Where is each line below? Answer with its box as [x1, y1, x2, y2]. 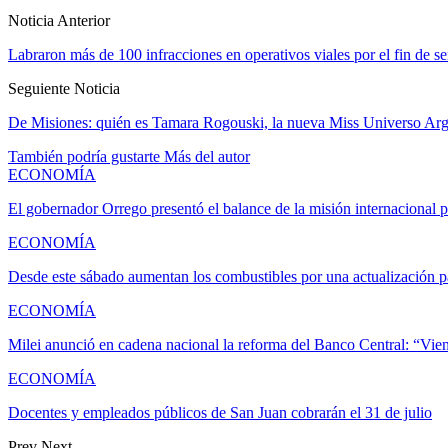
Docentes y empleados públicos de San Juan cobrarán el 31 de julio [8, 404, 432, 422]
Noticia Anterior [8, 12, 110, 30]
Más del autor [164, 148, 250, 166]
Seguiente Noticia [8, 80, 120, 98]
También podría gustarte [8, 148, 160, 166]
